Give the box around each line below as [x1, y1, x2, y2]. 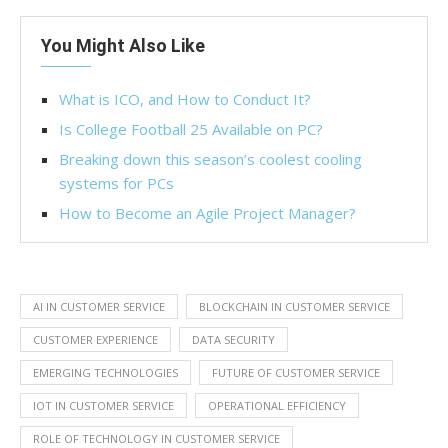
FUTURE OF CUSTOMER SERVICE [212, 364, 380, 380]
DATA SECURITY [192, 331, 275, 347]
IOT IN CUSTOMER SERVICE [33, 397, 174, 413]
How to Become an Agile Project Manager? [59, 202, 356, 223]
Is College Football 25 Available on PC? [59, 118, 323, 139]
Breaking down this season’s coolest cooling [59, 148, 362, 169]
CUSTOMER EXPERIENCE [33, 331, 158, 347]
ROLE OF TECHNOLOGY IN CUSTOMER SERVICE [33, 430, 280, 446]
